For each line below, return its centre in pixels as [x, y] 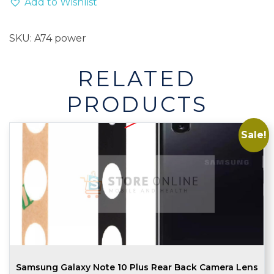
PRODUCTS [137, 105]
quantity [29, 31]
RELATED [137, 79]
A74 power [60, 39]
